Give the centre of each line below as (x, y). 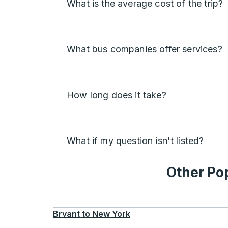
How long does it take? (117, 95)
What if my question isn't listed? (135, 141)
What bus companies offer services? (145, 49)
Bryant (66, 214)
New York (111, 214)
